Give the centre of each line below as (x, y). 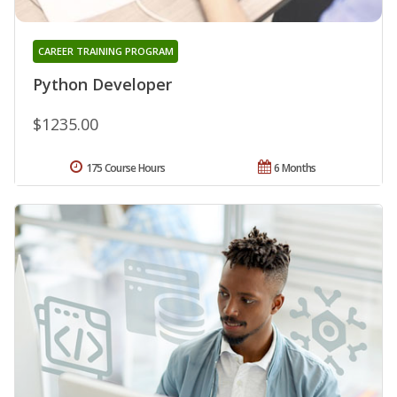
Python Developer (102, 85)
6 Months (295, 168)
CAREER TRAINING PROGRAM (105, 51)
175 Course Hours (125, 168)
